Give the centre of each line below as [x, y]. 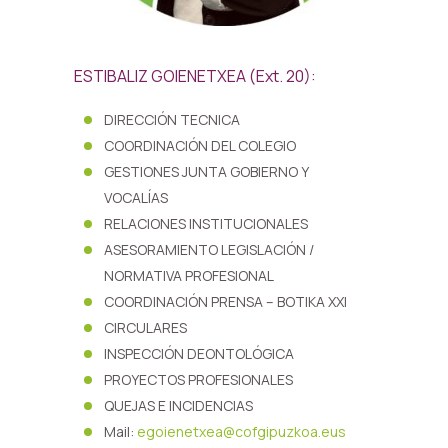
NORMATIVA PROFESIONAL [189, 275]
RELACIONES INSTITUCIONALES [206, 223]
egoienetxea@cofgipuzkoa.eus [241, 431]
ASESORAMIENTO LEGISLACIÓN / [209, 249]
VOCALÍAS [136, 197]
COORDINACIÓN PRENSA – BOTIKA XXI [225, 301]
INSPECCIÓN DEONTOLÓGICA [199, 353]
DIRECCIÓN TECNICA [172, 119]
